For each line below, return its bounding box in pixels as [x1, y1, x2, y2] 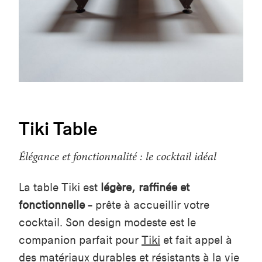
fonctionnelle [19, 198, 85, 212]
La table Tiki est [19, 180, 101, 194]
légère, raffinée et [101, 180, 189, 194]
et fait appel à [160, 233, 232, 247]
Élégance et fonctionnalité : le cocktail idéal [19, 147, 216, 164]
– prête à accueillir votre [85, 198, 209, 212]
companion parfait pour [19, 233, 142, 247]
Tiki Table [19, 117, 98, 140]
